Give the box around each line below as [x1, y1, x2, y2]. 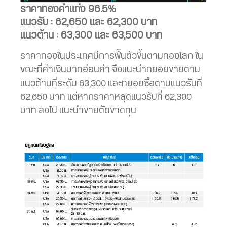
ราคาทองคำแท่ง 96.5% [20, 4, 116, 15]
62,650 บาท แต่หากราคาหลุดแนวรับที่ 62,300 [20, 93, 192, 102]
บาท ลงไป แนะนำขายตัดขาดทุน [20, 106, 136, 116]
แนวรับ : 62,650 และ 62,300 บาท [20, 17, 157, 28]
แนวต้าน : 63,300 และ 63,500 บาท [20, 30, 162, 41]
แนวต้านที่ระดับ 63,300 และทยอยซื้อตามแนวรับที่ [20, 79, 202, 89]
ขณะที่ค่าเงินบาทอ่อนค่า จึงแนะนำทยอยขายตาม [20, 65, 200, 75]
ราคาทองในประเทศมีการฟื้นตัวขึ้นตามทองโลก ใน [20, 52, 203, 61]
